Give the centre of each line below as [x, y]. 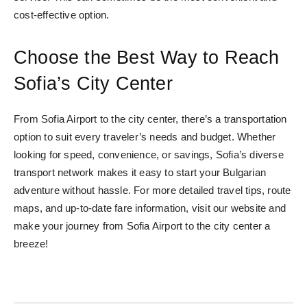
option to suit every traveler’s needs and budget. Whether [145, 136]
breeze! [31, 243]
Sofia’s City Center [93, 83]
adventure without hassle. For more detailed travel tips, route [152, 190]
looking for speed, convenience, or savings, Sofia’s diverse [149, 154]
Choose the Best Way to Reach [147, 57]
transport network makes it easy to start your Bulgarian [140, 172]
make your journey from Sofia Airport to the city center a [142, 225]
